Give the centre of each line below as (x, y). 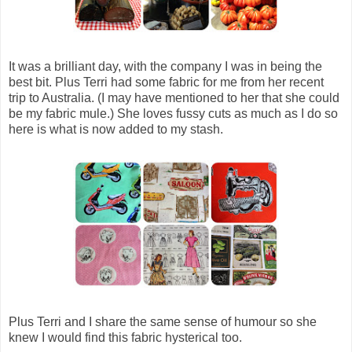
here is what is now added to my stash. (116, 129)
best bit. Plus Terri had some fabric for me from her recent (166, 82)
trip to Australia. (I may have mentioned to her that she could (174, 97)
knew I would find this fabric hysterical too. (125, 337)
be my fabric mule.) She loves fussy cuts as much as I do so (173, 113)
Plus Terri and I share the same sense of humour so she (163, 321)
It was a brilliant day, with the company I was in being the (165, 66)
